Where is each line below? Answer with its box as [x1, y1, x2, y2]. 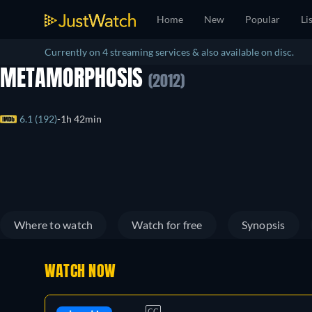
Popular [245, 13, 280, 25]
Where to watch [14, 218, 93, 231]
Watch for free [132, 218, 203, 231]
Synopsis [241, 218, 286, 231]
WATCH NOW [45, 265, 116, 280]
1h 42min [61, 113, 102, 125]
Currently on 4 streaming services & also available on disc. [45, 46, 294, 58]
